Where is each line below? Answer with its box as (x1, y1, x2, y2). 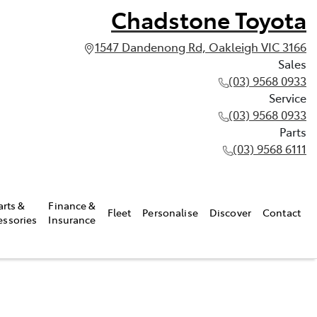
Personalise (142, 204, 198, 219)
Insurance (48, 212, 96, 226)
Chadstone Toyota (111, 4, 306, 35)
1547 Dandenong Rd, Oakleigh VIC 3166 (95, 39, 306, 54)
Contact (263, 204, 301, 219)
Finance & (48, 197, 96, 212)
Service (269, 90, 306, 105)
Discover (209, 204, 252, 219)
